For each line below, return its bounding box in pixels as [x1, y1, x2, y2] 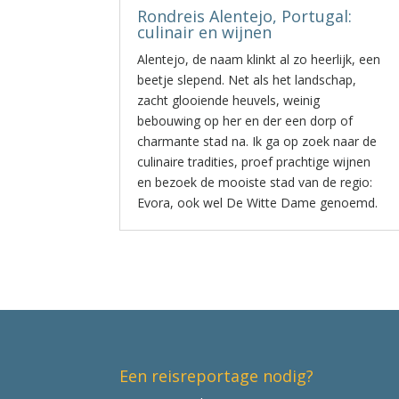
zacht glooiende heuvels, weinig [137, 92, 321, 109]
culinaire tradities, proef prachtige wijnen [137, 153, 371, 170]
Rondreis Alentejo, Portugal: [137, 5, 353, 27]
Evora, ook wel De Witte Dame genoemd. [137, 194, 379, 211]
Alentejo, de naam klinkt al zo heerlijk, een [137, 51, 381, 68]
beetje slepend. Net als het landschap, [137, 71, 357, 88]
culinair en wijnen [137, 21, 273, 43]
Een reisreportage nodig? [119, 364, 314, 387]
